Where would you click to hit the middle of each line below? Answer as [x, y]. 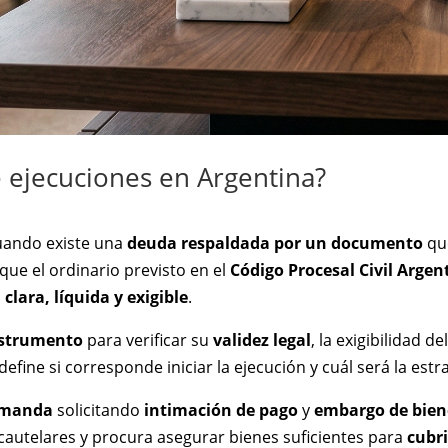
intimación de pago [221, 409]
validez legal [262, 339]
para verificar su [148, 339]
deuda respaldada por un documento [275, 242]
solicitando [99, 409]
